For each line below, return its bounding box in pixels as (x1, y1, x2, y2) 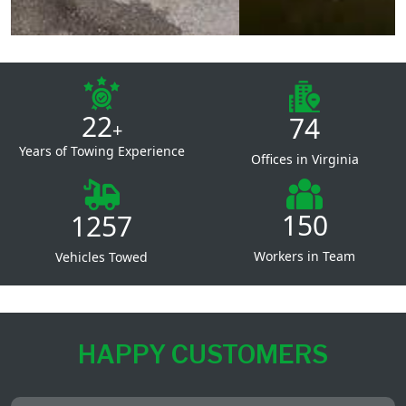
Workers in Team (254, 246, 355, 265)
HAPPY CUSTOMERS (78, 338, 328, 370)
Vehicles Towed (55, 247, 148, 266)
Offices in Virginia (250, 150, 359, 168)
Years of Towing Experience (18, 141, 185, 159)
